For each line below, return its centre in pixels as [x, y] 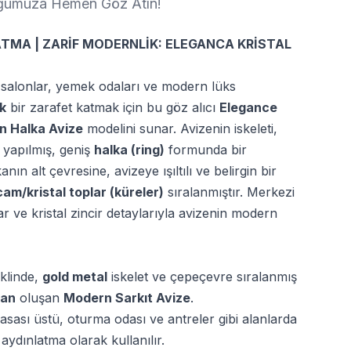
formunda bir [206, 150]
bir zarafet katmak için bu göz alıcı [113, 107]
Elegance [248, 107]
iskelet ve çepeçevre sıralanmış [202, 277]
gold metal [75, 277]
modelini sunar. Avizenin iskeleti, [180, 128]
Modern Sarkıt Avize [127, 298]
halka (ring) [129, 150]
